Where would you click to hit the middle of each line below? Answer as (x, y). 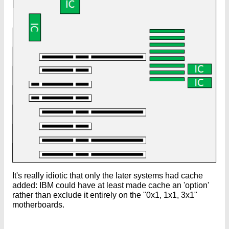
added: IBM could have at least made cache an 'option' (111, 185)
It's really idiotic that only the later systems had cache (108, 175)
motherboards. (38, 204)
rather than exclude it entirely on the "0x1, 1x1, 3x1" (105, 195)
